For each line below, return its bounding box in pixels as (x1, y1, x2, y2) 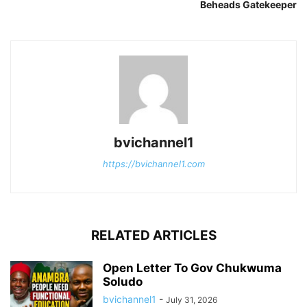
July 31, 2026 (166, 295, 217, 305)
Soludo (103, 275, 143, 288)
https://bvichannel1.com (102, 158, 205, 169)
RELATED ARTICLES (90, 228, 217, 243)
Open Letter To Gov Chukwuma (103, 261, 282, 275)
